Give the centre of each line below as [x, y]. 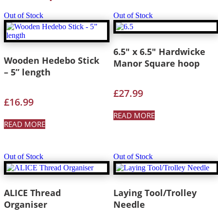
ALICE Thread [32, 192]
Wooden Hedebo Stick [52, 61]
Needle [129, 204]
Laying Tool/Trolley [155, 192]
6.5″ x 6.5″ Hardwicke [159, 52]
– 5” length [27, 72]
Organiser [26, 204]
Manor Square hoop [156, 64]
